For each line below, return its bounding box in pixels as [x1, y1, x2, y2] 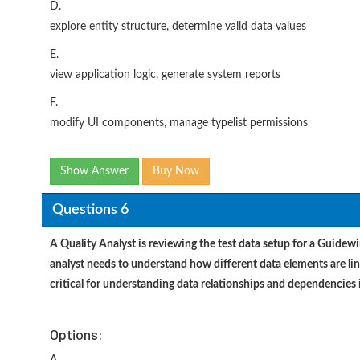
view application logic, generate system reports [50, 69, 280, 80]
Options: [50, 325, 103, 343]
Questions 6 [51, 202, 129, 217]
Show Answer [60, 166, 129, 177]
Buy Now [153, 166, 199, 177]
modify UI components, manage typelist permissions [50, 117, 308, 129]
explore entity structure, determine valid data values [50, 21, 306, 32]
